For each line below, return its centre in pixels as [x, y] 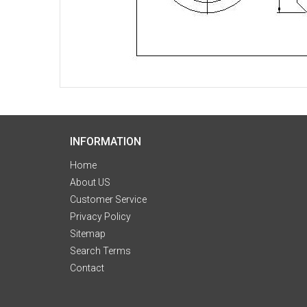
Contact [87, 268]
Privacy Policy [100, 217]
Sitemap [88, 234]
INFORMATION [106, 142]
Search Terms [100, 251]
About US [90, 182]
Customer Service [108, 199]
